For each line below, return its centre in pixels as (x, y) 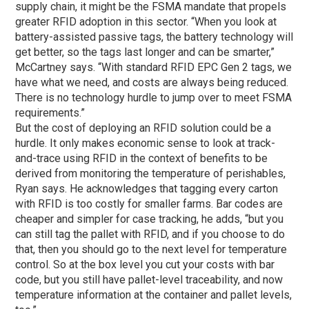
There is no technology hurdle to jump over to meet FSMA (154, 97)
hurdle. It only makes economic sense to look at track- (146, 143)
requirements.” (50, 112)
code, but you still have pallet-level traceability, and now (149, 279)
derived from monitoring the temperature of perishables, (151, 173)
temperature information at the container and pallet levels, (154, 295)
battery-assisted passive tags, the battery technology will (154, 37)
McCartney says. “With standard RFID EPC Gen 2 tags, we (154, 67)
